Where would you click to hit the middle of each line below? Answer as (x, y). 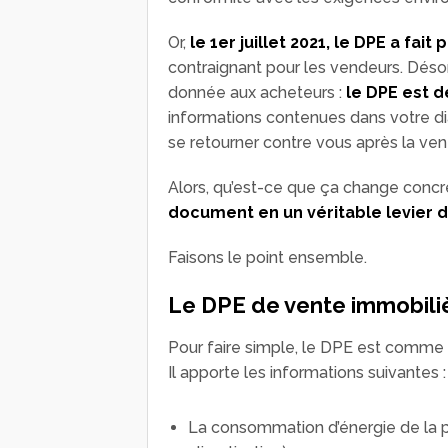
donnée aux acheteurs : (257, 92)
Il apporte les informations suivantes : (307, 372)
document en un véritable (275, 212)
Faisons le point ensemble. (267, 257)
